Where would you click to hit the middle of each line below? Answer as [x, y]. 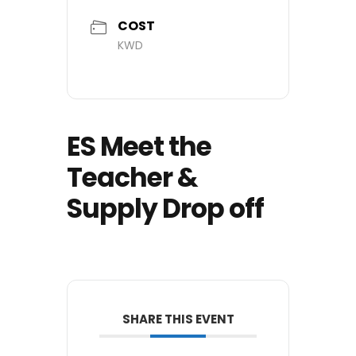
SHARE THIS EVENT [178, 319]
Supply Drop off [165, 209]
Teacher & [132, 178]
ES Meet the [139, 147]
